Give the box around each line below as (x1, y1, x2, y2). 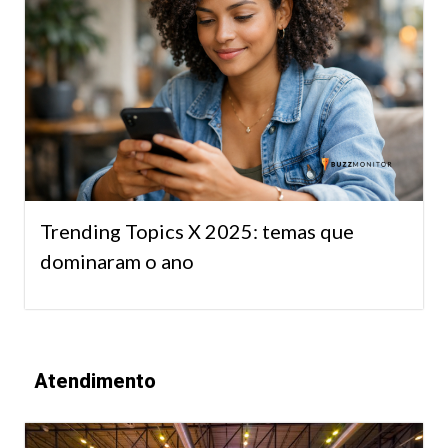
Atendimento (34, 368, 156, 393)
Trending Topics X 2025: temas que (40, 218, 354, 243)
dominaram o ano (40, 248, 194, 273)
